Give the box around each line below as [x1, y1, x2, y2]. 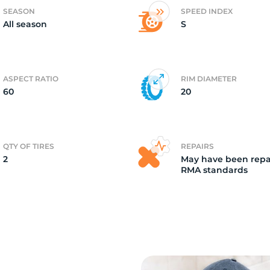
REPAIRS [181, 142, 214, 151]
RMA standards [181, 165, 248, 175]
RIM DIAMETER [181, 74, 237, 83]
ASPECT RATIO [3, 74, 58, 83]
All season [3, 19, 47, 30]
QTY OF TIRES [3, 142, 54, 151]
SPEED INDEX [181, 7, 233, 16]
